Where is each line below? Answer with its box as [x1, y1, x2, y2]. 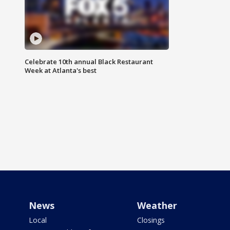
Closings [137, 215, 165, 225]
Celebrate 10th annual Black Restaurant [25, 57, 153, 67]
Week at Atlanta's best [25, 66, 97, 75]
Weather [137, 199, 177, 212]
